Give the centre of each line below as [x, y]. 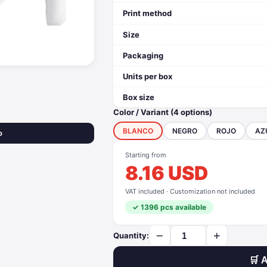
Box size [139, 97]
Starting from [146, 155]
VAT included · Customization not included [190, 191]
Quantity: [131, 235]
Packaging [143, 55]
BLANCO [138, 131]
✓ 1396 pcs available [169, 207]
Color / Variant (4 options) [163, 112]
